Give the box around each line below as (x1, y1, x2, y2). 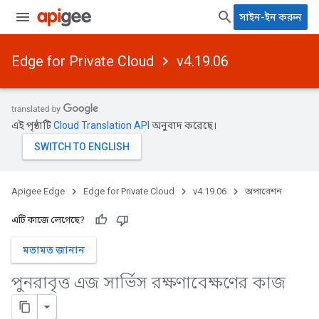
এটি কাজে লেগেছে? (11, 214, 85, 225)
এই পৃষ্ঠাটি (11, 120, 53, 131)
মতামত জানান (23, 244, 85, 256)
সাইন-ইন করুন (239, 11, 302, 23)
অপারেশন (245, 186, 282, 197)
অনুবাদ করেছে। (150, 120, 216, 131)
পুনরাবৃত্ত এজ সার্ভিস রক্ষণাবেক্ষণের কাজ (11, 273, 286, 293)
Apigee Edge (11, 186, 65, 197)
